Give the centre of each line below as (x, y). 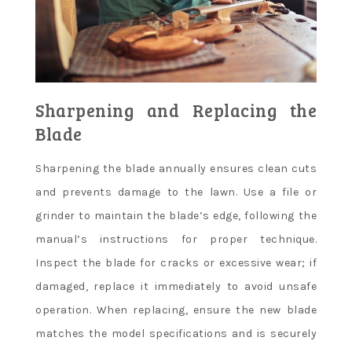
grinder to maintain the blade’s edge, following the (176, 216)
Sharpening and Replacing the (176, 110)
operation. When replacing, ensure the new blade (176, 310)
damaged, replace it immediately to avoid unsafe (176, 287)
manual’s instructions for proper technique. (176, 240)
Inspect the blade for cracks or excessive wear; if (176, 263)
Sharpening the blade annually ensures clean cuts (176, 169)
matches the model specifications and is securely (176, 334)
